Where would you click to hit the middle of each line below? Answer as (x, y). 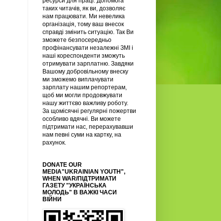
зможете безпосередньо (77, 40)
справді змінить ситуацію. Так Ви (88, 32)
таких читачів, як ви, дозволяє (84, 8)
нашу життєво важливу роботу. (85, 103)
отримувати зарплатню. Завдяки (88, 63)
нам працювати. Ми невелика (84, 16)
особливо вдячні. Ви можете (82, 119)
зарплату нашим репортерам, (85, 87)
